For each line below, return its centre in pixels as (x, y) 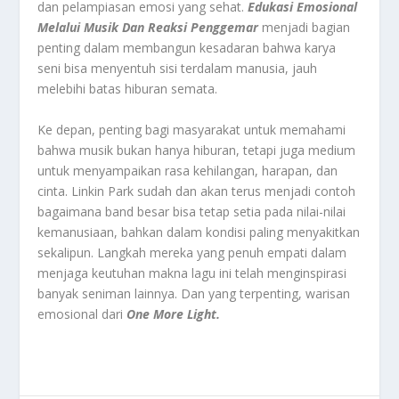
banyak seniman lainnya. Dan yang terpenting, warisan (194, 293)
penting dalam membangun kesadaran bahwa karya (187, 48)
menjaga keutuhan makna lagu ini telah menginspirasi (192, 273)
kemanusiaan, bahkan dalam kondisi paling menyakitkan (199, 232)
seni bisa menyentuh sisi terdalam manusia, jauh (178, 69)
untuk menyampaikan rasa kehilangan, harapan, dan (188, 170)
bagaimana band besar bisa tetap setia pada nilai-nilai (192, 211)
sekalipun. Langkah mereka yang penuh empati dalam (192, 252)
